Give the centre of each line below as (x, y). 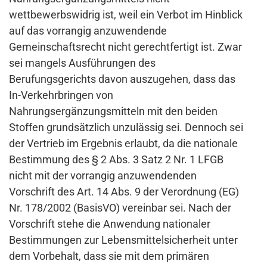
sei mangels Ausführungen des (82, 63)
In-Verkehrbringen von (61, 95)
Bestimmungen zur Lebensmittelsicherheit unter (123, 240)
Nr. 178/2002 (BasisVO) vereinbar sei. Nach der (120, 208)
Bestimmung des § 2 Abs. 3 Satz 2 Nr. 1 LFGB (116, 160)
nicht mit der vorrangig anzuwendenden (103, 176)
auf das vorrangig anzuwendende (88, 31)
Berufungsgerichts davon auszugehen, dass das (122, 79)
